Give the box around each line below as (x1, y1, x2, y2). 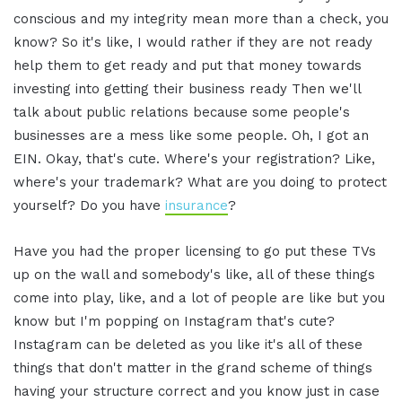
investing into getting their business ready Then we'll (13, 81, 361, 98)
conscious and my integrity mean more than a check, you (13, 11, 389, 28)
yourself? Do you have (13, 197, 165, 214)
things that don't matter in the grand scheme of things (13, 360, 372, 377)
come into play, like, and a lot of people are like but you (13, 290, 385, 307)
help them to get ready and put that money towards (13, 57, 362, 74)
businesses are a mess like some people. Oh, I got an (13, 127, 369, 144)
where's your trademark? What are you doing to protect (13, 174, 387, 191)
